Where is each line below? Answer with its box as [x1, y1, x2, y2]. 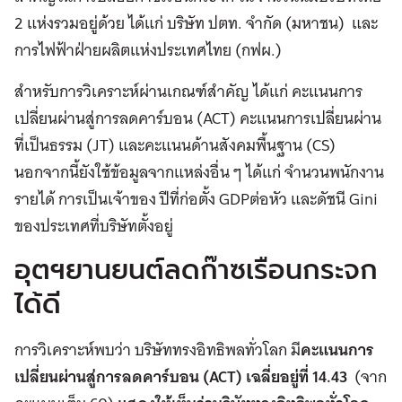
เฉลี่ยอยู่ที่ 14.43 [246, 363, 347, 392]
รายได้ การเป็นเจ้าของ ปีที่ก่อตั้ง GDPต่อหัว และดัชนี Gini [14, 185, 378, 214]
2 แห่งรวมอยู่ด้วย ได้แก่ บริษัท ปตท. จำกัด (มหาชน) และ [14, 9, 378, 38]
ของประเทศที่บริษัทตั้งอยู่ [14, 212, 173, 240]
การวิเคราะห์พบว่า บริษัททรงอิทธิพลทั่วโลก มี [14, 336, 301, 364]
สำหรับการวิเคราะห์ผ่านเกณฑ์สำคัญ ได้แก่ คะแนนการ [14, 77, 363, 106]
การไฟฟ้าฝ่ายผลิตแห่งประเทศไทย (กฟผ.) [14, 36, 282, 65]
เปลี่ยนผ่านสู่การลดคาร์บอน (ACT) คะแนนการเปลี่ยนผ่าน [14, 104, 381, 133]
